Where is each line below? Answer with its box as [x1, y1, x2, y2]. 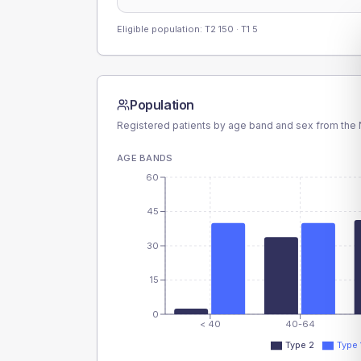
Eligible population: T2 [117, 23, 218, 35]
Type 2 [285, 339, 314, 351]
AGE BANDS [117, 152, 173, 164]
